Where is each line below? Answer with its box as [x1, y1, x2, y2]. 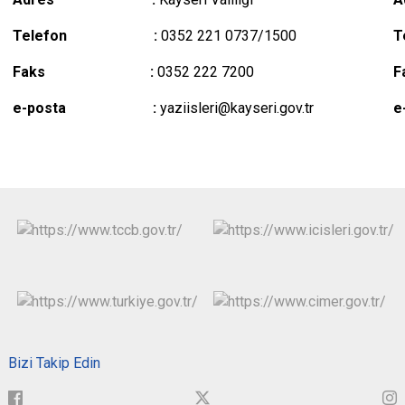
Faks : [12, 63, 154, 80]
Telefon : [12, 27, 157, 44]
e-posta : [12, 99, 156, 117]
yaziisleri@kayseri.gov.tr [155, 99, 314, 117]
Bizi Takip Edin [8, 353, 100, 372]
